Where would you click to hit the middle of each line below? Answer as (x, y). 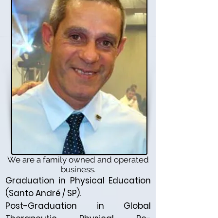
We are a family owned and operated (78, 160)
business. (78, 170)
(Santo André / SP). (43, 193)
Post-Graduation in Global (78, 206)
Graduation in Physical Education (78, 181)
